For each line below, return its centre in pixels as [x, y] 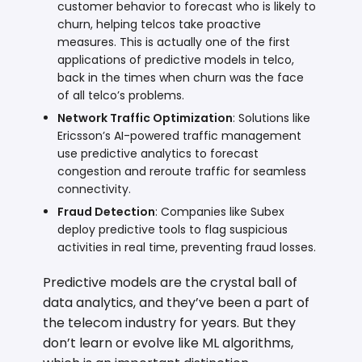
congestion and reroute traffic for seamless [182, 171]
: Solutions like [272, 118]
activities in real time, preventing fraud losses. [187, 247]
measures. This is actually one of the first [174, 42]
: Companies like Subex [220, 211]
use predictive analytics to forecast [158, 153]
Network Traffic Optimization [145, 118]
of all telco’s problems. [121, 95]
